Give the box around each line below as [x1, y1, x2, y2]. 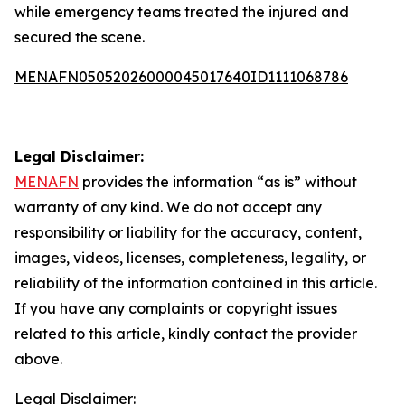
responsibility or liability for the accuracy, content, [14, 223, 362, 241]
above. [14, 350, 62, 368]
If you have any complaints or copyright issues [14, 299, 337, 317]
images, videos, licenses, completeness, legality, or [14, 249, 366, 267]
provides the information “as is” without [79, 173, 357, 191]
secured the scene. [14, 28, 145, 46]
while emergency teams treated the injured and [14, 3, 349, 21]
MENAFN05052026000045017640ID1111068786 [14, 68, 348, 86]
